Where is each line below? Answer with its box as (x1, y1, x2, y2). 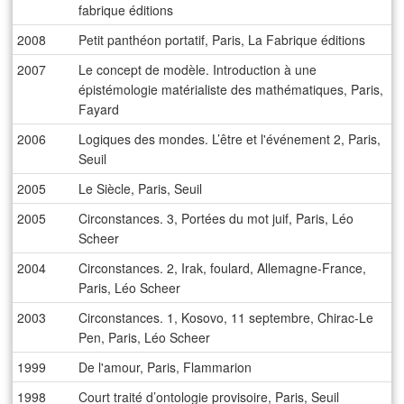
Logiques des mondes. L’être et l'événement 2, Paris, (78, 130, 381, 149)
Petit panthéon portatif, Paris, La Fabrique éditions (78, 31, 366, 50)
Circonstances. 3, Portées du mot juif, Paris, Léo (78, 209, 354, 228)
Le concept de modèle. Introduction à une (78, 60, 317, 79)
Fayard (78, 100, 120, 119)
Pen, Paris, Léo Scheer (78, 328, 211, 347)
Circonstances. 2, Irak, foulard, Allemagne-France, (78, 259, 367, 278)
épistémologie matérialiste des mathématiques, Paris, (78, 80, 384, 99)
